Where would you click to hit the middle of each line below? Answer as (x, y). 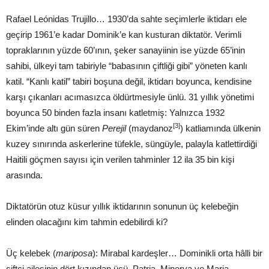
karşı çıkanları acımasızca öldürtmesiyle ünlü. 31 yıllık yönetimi (130, 97)
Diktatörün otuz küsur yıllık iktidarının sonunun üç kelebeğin (122, 206)
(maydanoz (151, 128)
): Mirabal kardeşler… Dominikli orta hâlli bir (177, 253)
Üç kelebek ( (31, 253)
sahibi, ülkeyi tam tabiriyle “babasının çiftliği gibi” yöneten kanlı (127, 65)
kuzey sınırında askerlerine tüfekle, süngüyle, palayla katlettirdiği (131, 144)
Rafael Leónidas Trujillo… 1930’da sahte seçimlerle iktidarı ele (126, 19)
